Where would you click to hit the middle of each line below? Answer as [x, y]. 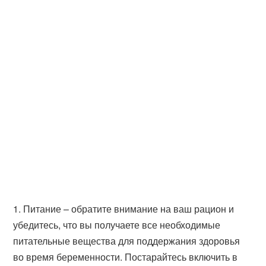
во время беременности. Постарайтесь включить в [126, 257]
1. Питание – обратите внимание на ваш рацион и [124, 209]
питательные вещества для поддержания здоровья [127, 241]
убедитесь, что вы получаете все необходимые [117, 225]
